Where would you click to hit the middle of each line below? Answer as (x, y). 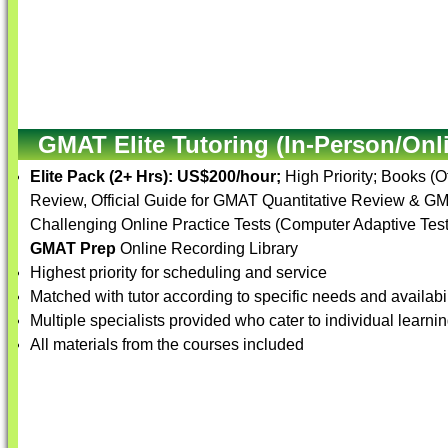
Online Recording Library (207, 248)
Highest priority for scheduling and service (178, 272)
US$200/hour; (231, 176)
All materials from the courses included (167, 344)
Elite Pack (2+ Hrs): (103, 176)
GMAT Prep (73, 248)
